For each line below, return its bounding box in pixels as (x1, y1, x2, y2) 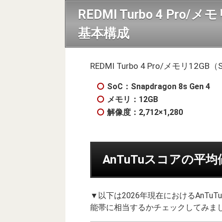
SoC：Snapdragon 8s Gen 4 (107, 81, 210, 91)
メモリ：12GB (107, 94, 158, 104)
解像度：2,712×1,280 (107, 107, 183, 117)
